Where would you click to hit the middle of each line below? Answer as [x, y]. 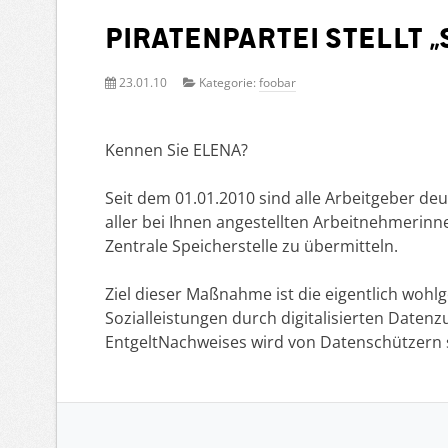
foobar [277, 83]
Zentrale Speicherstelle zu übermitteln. [251, 246]
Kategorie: [227, 83]
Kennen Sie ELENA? [176, 150]
